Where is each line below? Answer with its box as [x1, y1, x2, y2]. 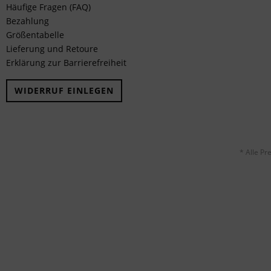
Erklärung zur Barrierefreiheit [6, 57, 126, 68]
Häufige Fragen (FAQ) [6, 1, 91, 13]
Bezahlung [6, 15, 49, 27]
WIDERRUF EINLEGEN [15, 85, 114, 96]
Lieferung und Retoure [6, 43, 98, 54]
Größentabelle [6, 29, 64, 41]
